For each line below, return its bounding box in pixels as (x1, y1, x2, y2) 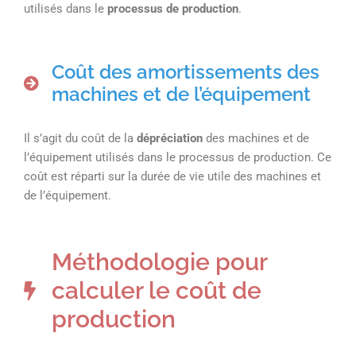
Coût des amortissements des (52, 60, 319, 83)
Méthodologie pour (52, 247, 267, 276)
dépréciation (137, 130, 203, 145)
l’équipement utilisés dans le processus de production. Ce (24, 149, 331, 164)
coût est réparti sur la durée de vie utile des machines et (24, 168, 321, 184)
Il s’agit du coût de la (24, 130, 137, 145)
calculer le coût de (52, 276, 261, 304)
